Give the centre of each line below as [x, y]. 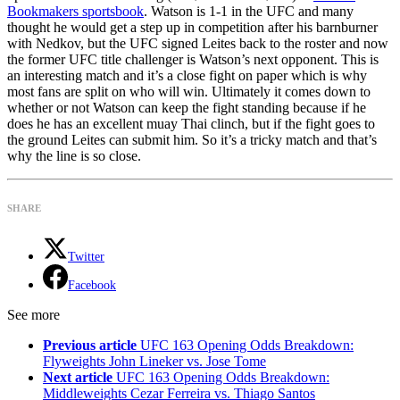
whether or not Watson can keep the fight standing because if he [187, 108]
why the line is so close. [74, 156]
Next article [78, 378]
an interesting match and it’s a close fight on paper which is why [187, 76]
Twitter [86, 257]
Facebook [92, 286]
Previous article [90, 346]
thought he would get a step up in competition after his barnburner [192, 28]
